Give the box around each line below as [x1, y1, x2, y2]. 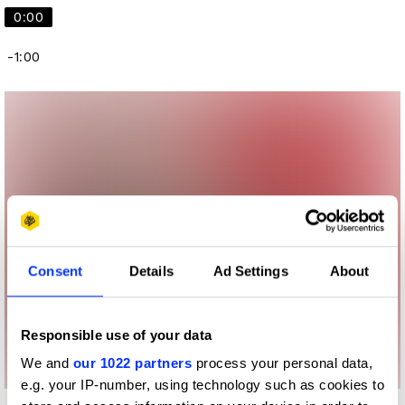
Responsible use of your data [21, 326, 212, 343]
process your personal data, [192, 355, 372, 372]
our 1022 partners [72, 355, 192, 372]
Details [129, 262, 174, 278]
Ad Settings [212, 262, 288, 278]
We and [21, 355, 73, 372]
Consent [28, 262, 82, 278]
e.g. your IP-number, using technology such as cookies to [21, 377, 384, 393]
